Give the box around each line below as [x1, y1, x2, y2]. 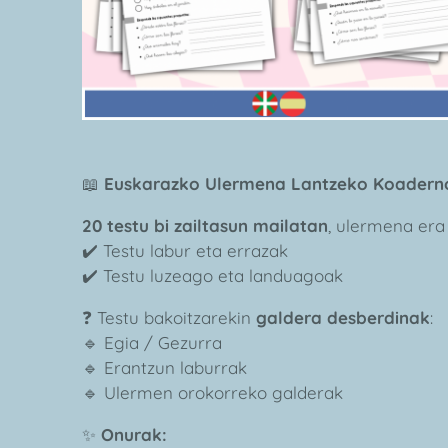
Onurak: [101, 424, 167, 446]
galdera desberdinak [256, 307, 430, 329]
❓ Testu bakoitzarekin [82, 307, 256, 329]
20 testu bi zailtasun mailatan [82, 215, 328, 237]
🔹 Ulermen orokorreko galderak [82, 382, 343, 404]
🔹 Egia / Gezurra [82, 332, 222, 354]
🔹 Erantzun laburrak [82, 357, 247, 379]
